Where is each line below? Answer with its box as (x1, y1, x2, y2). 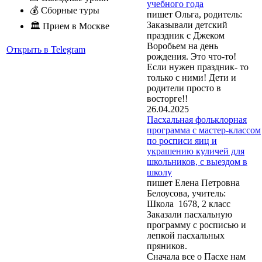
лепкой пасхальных (147, 230, 225, 240)
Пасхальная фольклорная (147, 114, 247, 125)
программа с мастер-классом (147, 125, 261, 135)
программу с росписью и (147, 219, 246, 230)
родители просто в (147, 82, 221, 93)
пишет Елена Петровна (147, 177, 240, 188)
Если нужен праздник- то (147, 61, 249, 72)
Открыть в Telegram (6, 44, 85, 55)
